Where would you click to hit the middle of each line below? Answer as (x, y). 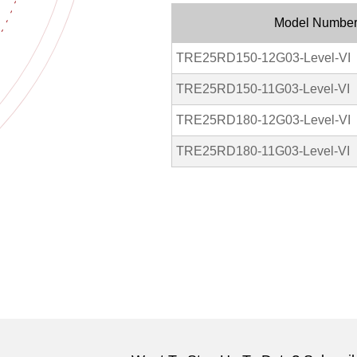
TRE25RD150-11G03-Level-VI (263, 89)
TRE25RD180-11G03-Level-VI (263, 151)
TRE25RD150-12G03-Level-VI (263, 58)
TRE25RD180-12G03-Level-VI (263, 120)
